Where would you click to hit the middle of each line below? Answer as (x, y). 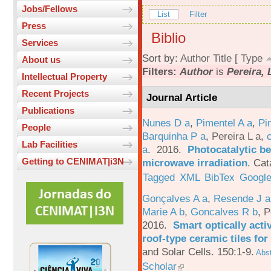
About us (41, 60)
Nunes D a (166, 122)
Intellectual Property (64, 77)
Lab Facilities (50, 145)
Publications (48, 111)
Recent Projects (55, 94)
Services (40, 43)
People (36, 128)
